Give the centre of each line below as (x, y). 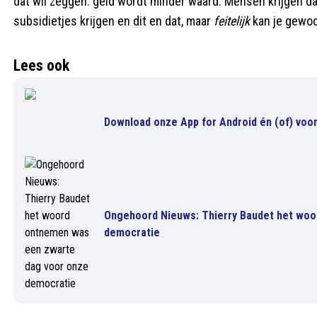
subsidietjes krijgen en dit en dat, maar (114, 21)
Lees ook (41, 65)
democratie (132, 232)
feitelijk (233, 21)
